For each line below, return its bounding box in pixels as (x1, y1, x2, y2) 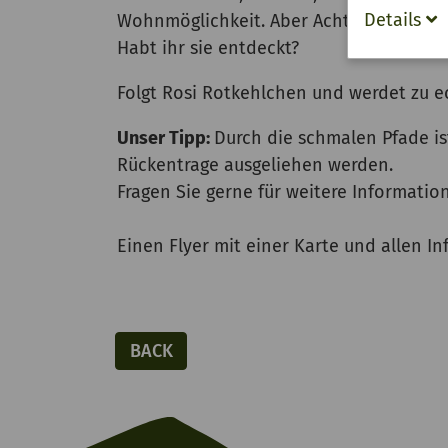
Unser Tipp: (117, 127, 214, 150)
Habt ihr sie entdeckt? (117, 37, 299, 60)
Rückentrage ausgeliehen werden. (117, 154, 393, 177)
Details (364, 8, 426, 31)
